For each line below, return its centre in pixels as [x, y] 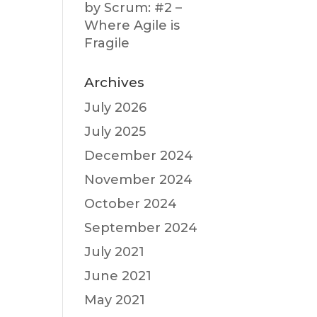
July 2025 [115, 132]
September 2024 [141, 228]
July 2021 [115, 252]
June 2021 [118, 276]
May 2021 [115, 300]
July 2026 [116, 108]
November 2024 [139, 180]
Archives [115, 82]
